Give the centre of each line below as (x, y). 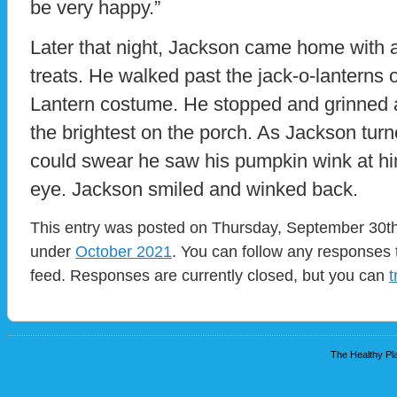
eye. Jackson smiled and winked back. (197, 190)
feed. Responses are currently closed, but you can (210, 276)
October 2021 (124, 252)
